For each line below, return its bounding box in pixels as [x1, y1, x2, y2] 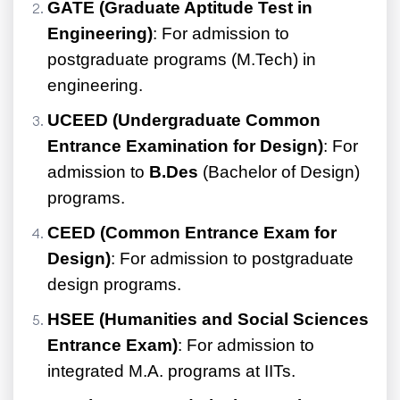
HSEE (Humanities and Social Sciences [47, 310, 369, 329]
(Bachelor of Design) [198, 162, 360, 182]
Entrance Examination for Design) [47, 137, 323, 156]
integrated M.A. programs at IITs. [47, 362, 296, 381]
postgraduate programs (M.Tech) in [47, 50, 316, 70]
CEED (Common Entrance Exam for [47, 223, 337, 243]
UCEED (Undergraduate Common [47, 111, 321, 130]
